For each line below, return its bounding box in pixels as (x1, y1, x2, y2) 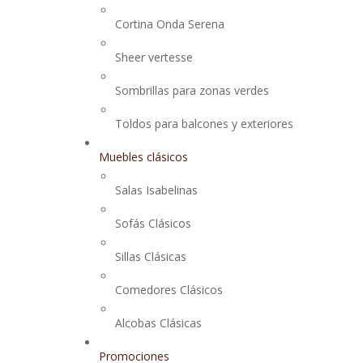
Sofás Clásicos (115, 216, 191, 231)
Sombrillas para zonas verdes (115, 83, 269, 98)
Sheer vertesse (115, 49, 193, 65)
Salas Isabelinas (115, 182, 198, 198)
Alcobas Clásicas (115, 315, 202, 331)
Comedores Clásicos (115, 282, 223, 297)
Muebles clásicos (99, 149, 188, 164)
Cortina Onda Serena (115, 16, 224, 32)
